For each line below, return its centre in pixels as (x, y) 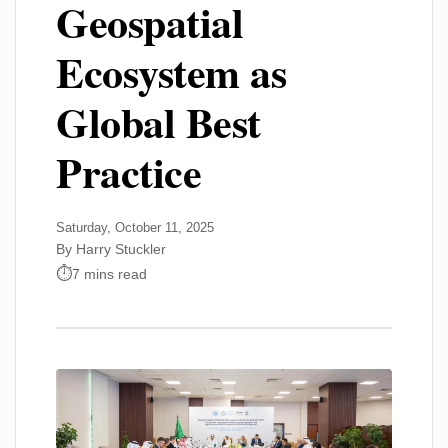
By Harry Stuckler (111, 249)
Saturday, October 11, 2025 (135, 227)
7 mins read (109, 273)
